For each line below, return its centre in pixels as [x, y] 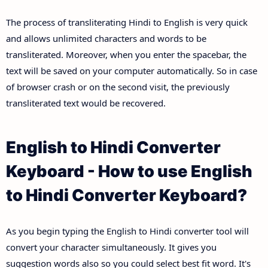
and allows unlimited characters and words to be [106, 39]
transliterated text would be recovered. [86, 103]
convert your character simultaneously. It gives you [111, 247]
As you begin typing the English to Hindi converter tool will [127, 231]
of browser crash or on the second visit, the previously [118, 87]
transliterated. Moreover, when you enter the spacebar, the [126, 55]
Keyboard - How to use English [129, 172]
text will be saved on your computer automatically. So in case [132, 71]
